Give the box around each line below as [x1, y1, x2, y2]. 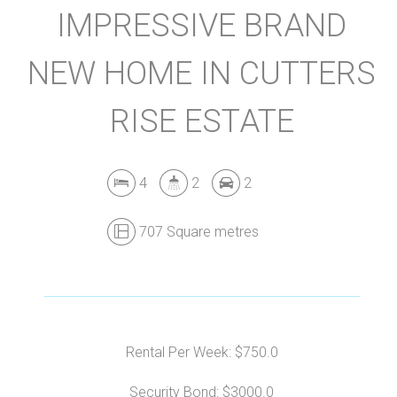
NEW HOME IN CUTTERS [27, 55, 377, 92]
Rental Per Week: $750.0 [125, 344, 278, 361]
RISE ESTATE [109, 103, 294, 140]
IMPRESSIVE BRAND [57, 7, 347, 44]
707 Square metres [136, 223, 260, 240]
